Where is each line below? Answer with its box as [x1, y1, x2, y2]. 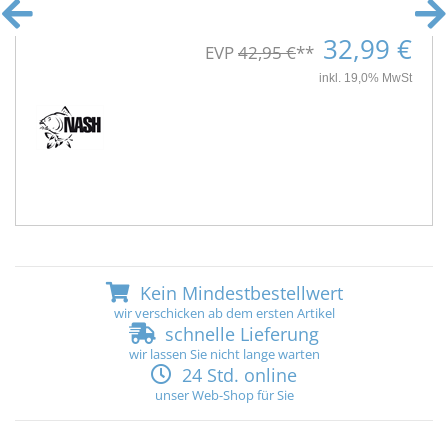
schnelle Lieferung [160, 322, 319, 347]
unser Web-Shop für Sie [154, 386, 294, 405]
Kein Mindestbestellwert [134, 281, 343, 306]
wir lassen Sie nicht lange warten [128, 345, 320, 364]
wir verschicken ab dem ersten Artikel [113, 304, 335, 323]
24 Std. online [177, 363, 297, 388]
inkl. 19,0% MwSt [319, 71, 412, 86]
